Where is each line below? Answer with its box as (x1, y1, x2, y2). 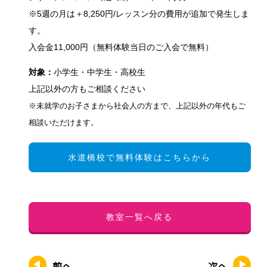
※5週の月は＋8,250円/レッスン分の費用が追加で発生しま (28, 9, 249, 18)
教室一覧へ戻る (106, 212, 173, 222)
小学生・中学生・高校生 (53, 67, 145, 77)
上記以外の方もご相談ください (28, 84, 145, 94)
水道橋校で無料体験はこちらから (68, 152, 211, 162)
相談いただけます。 (28, 119, 98, 127)
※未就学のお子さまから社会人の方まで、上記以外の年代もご (28, 102, 246, 110)
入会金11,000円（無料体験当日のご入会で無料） (28, 42, 213, 52)
